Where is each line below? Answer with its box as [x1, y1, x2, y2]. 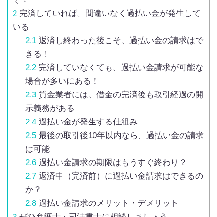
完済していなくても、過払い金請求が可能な [36, 62, 203, 72]
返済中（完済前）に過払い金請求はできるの [36, 171, 203, 181]
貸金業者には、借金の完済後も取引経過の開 [36, 90, 203, 99]
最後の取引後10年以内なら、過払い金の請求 [36, 130, 204, 140]
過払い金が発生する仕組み [36, 117, 138, 126]
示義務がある [25, 103, 75, 113]
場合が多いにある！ [25, 76, 99, 86]
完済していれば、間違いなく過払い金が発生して [17, 8, 201, 18]
